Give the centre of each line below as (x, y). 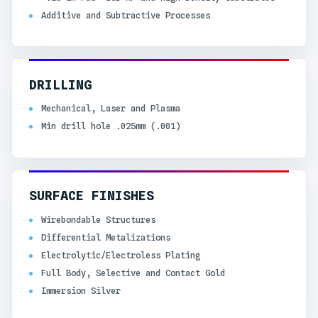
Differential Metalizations (105, 237)
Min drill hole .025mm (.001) (110, 126)
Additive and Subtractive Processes (125, 15)
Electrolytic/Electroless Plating (120, 256)
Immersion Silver (81, 291)
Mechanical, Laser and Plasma (110, 109)
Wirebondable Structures (98, 219)
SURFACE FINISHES (92, 196)
